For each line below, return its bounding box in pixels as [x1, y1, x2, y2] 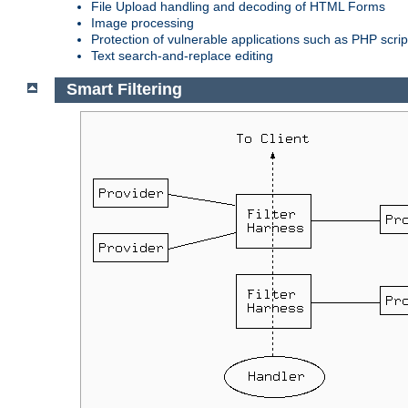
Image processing [91, 15, 194, 30]
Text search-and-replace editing [91, 47, 273, 63]
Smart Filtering [66, 80, 182, 99]
